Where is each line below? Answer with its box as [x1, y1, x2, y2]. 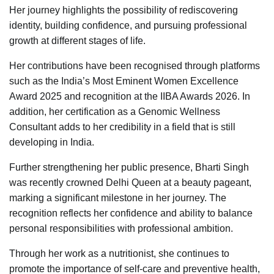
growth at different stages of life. [9, 35, 146, 46]
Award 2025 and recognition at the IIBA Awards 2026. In [9, 91, 250, 102]
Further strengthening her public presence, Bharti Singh [9, 162, 249, 173]
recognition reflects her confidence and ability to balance [9, 208, 253, 219]
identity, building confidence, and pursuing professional [9, 20, 247, 31]
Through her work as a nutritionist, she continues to [9, 248, 229, 259]
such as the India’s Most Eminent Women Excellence [9, 76, 239, 87]
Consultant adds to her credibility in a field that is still [9, 122, 235, 133]
